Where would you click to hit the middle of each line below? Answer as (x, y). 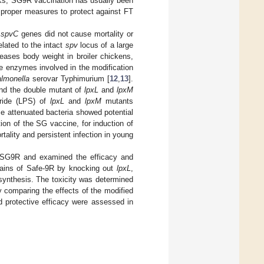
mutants (117, 101)
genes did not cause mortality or (76, 34)
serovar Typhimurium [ (70, 78)
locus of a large (105, 45)
